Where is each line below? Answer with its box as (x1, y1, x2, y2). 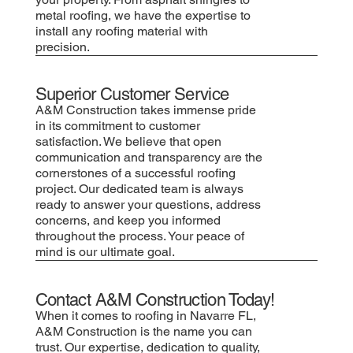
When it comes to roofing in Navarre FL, (35, 308, 256, 324)
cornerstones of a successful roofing (35, 165, 236, 181)
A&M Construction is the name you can (35, 324, 252, 340)
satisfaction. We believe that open (35, 134, 221, 150)
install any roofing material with (35, 23, 208, 39)
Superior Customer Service (35, 84, 229, 105)
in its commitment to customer (35, 118, 200, 134)
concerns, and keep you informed (35, 213, 221, 229)
